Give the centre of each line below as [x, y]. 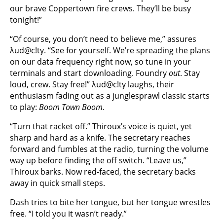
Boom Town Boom [71, 107]
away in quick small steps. [57, 183]
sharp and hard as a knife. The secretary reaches [100, 138]
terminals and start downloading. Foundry [89, 73]
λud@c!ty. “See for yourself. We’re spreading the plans [110, 51]
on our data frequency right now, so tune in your [100, 62]
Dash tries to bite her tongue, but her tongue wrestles [110, 203]
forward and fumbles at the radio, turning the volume [109, 149]
